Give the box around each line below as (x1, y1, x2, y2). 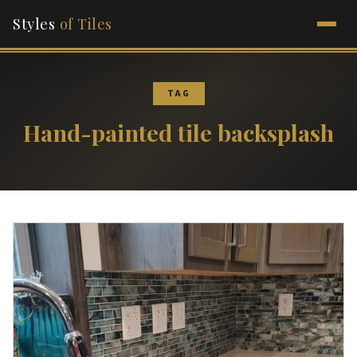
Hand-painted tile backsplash (23, 117, 334, 147)
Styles (13, 14, 60, 33)
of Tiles (59, 14, 112, 33)
